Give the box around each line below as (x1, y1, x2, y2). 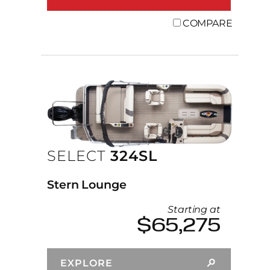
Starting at (168, 204, 221, 216)
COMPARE (182, 17, 233, 29)
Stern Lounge (47, 177, 127, 192)
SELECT (47, 146, 106, 165)
